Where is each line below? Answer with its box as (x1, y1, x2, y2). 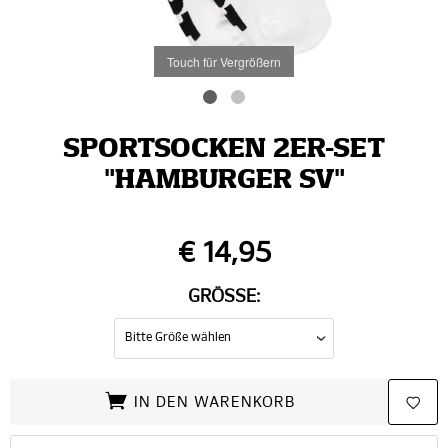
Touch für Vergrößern (167, 52, 281, 70)
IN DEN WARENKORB (133, 394, 295, 410)
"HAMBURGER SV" (103, 168, 345, 194)
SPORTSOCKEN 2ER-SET (63, 137, 385, 163)
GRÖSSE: (188, 288, 260, 306)
